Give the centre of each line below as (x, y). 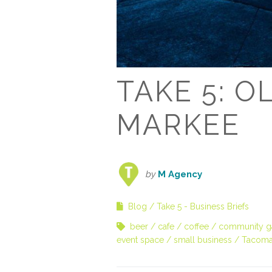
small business (203, 240)
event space (140, 240)
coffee (196, 227)
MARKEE (178, 125)
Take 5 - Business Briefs (203, 207)
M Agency (180, 175)
